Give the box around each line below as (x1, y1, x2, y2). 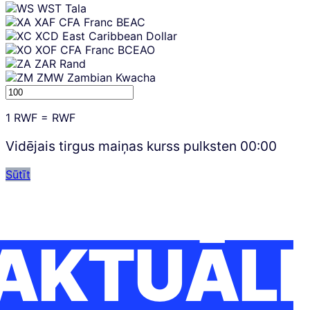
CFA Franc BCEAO (60, 43, 155, 57)
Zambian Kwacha (67, 71, 156, 85)
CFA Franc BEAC (59, 15, 145, 30)
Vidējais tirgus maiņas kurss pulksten (6, 138, 240, 155)
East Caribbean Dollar (62, 29, 177, 44)
